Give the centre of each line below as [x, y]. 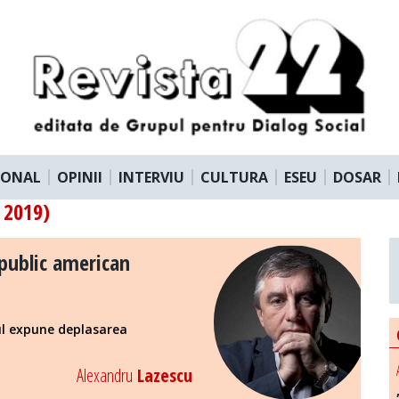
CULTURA [234, 177]
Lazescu [162, 375]
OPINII [80, 177]
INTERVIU [151, 177]
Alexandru [104, 375]
